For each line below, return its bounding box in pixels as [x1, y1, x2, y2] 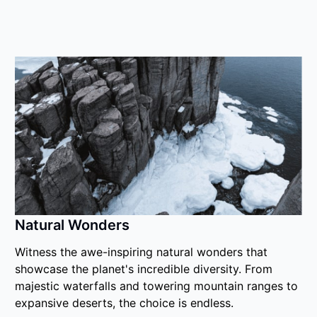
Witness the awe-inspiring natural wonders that [15, 245, 268, 259]
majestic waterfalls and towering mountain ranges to [15, 279, 299, 293]
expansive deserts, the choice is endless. [15, 296, 234, 310]
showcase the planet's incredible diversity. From [15, 262, 273, 276]
